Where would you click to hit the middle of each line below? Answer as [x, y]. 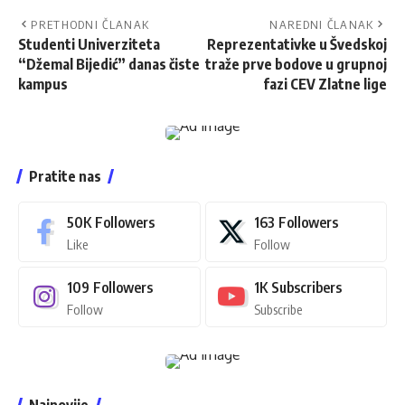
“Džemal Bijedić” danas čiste [109, 64]
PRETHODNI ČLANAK [90, 24]
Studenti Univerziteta [89, 44]
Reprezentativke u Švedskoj [297, 44]
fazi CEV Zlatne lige [325, 84]
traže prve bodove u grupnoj [296, 64]
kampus [43, 84]
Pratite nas [65, 176]
